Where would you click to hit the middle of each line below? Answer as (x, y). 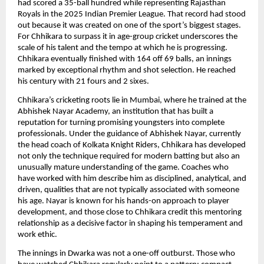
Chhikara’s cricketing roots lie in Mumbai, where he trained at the (132, 100)
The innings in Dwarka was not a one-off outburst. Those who (126, 254)
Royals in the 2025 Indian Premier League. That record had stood (132, 14)
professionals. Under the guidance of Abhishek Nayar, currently (129, 134)
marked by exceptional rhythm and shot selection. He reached (127, 70)
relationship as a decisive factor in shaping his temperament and (130, 223)
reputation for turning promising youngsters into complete (121, 123)
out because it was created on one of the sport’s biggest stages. (129, 25)
